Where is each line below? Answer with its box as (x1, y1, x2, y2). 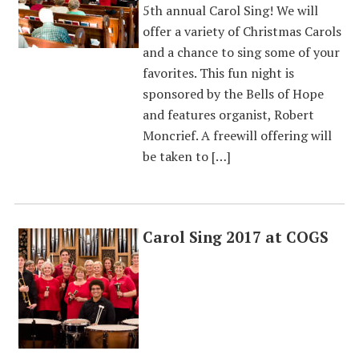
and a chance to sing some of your (142, 43, 340, 61)
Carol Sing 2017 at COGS (142, 228, 329, 247)
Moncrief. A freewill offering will (142, 127, 332, 144)
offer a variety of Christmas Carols (142, 22, 341, 40)
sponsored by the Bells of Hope (142, 85, 324, 103)
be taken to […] (142, 147, 231, 165)
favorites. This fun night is (142, 64, 294, 82)
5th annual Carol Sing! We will (142, 2, 318, 19)
